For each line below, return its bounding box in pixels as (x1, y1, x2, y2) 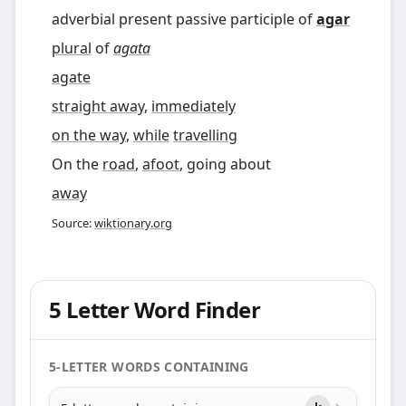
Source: (52, 215, 94, 231)
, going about (179, 154, 271, 174)
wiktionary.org (94, 215, 172, 231)
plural (52, 38, 92, 58)
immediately (151, 96, 236, 116)
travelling (173, 125, 237, 145)
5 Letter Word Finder (49, 295, 260, 324)
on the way (52, 125, 126, 145)
